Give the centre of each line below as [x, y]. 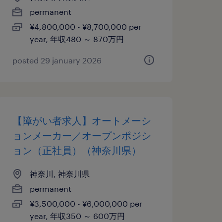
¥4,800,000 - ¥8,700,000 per [85, 27]
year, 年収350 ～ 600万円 [77, 216]
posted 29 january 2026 [57, 60]
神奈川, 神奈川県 [59, 174]
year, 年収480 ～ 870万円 [77, 39]
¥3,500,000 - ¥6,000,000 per [86, 203]
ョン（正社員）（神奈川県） [77, 150]
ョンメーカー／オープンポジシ [82, 135]
